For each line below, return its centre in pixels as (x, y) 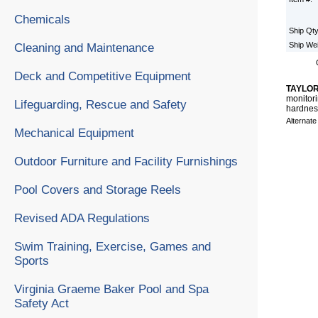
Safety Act (42, 303)
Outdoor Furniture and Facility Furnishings (126, 161)
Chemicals (42, 19)
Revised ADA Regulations (82, 218)
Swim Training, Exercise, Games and (113, 246)
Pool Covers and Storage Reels (98, 190)
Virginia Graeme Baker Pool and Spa (111, 289)
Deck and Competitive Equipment (103, 76)
